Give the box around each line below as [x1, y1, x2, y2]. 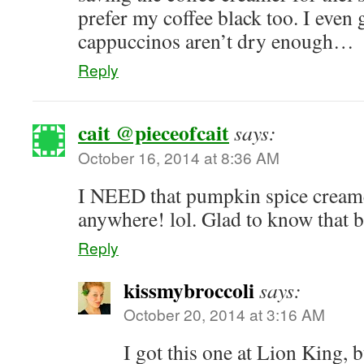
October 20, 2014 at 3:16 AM [123, 303, 325, 325]
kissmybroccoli [123, 275, 254, 305]
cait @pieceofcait [78, 117, 229, 148]
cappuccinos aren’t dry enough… [78, 27, 354, 54]
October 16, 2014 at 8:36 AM [78, 146, 279, 168]
